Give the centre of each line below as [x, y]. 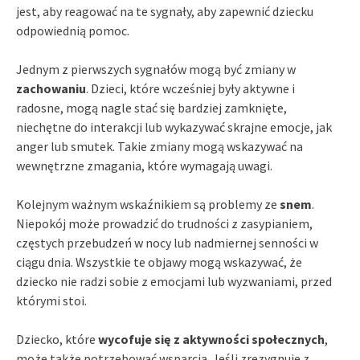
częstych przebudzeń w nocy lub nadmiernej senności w [167, 242]
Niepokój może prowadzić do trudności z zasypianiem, [164, 223]
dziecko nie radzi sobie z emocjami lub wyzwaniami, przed [174, 281]
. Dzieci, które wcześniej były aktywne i [190, 88]
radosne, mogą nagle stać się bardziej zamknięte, [151, 107]
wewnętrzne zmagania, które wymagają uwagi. [144, 165]
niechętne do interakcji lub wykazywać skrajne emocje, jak [174, 127]
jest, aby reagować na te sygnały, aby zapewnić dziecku [165, 11]
